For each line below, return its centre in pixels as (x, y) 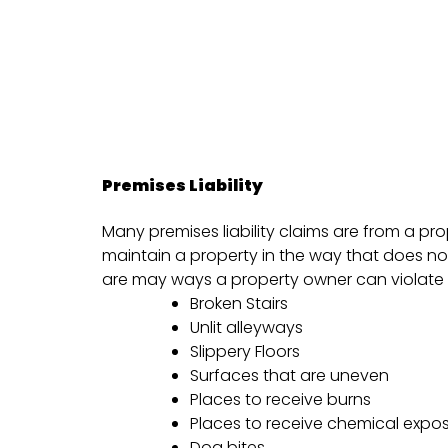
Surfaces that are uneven (289, 375)
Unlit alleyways (246, 327)
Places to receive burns (280, 399)
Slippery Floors (245, 351)
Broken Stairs (239, 303)
